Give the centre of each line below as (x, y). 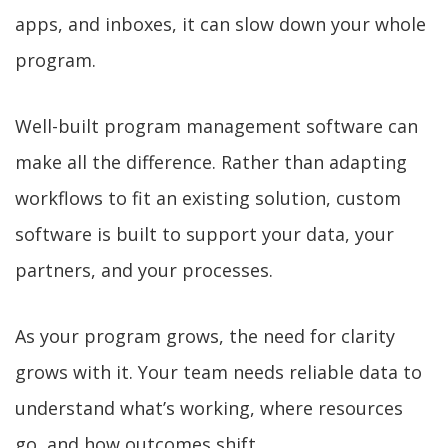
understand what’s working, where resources (209, 408)
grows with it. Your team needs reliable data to (218, 372)
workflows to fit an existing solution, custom (208, 198)
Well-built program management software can (216, 126)
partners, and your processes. (144, 270)
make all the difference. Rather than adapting (211, 162)
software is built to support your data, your (204, 234)
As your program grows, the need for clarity (205, 336)
